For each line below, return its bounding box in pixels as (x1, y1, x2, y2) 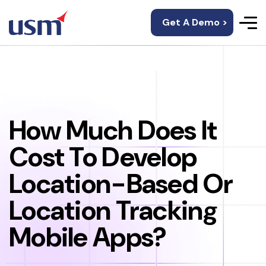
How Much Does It (9, 113, 217, 148)
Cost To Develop (9, 140, 197, 175)
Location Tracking (9, 193, 218, 228)
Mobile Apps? (9, 220, 167, 255)
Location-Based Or (9, 166, 233, 201)
